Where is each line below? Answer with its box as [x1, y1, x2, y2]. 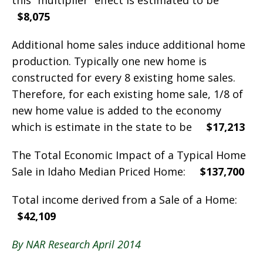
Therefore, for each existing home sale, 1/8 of [12, 87, 243, 102]
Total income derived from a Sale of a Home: [12, 193, 243, 207]
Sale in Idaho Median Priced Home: [12, 164, 200, 179]
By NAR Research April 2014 [12, 237, 141, 252]
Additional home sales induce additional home [12, 38, 245, 52]
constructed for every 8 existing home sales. [12, 70, 235, 85]
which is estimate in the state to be [12, 120, 204, 134]
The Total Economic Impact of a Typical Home [12, 148, 246, 163]
